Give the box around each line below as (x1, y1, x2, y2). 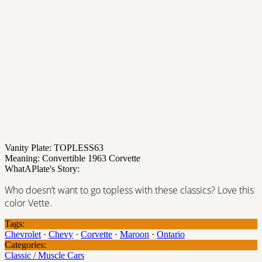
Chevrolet (5, 229, 41, 239)
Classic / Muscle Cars (5, 250, 84, 260)
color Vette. (5, 196, 52, 209)
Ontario (157, 229, 185, 239)
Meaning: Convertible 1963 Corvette (5, 153, 140, 163)
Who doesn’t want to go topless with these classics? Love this (5, 183, 254, 196)
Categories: (5, 239, 46, 250)
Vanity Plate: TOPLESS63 (5, 142, 104, 153)
